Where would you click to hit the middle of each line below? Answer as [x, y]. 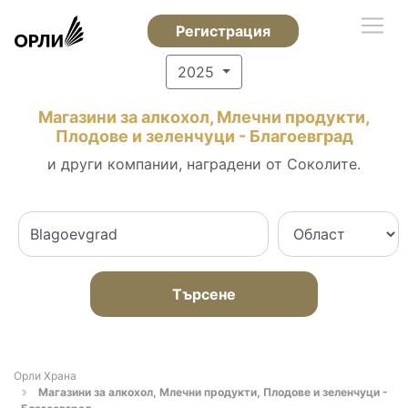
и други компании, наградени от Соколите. [204, 164]
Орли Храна [45, 376]
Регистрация [223, 31]
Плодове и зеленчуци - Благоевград [204, 136]
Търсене [204, 294]
